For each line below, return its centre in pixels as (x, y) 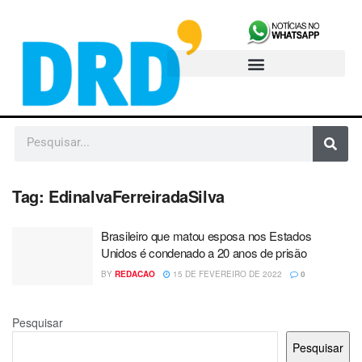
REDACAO (135, 274)
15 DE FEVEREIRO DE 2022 (226, 274)
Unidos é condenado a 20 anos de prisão (204, 253)
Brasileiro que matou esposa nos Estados (206, 236)
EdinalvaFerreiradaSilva (137, 196)
